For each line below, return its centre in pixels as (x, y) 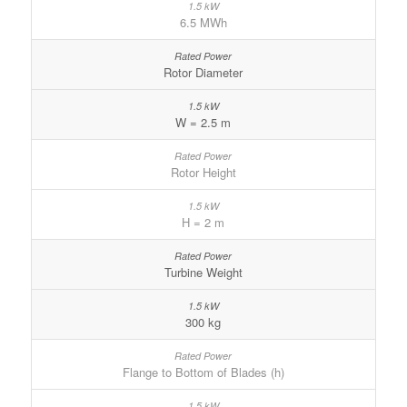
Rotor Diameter (203, 73)
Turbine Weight (203, 273)
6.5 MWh (203, 23)
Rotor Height (203, 173)
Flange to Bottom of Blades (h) (203, 372)
